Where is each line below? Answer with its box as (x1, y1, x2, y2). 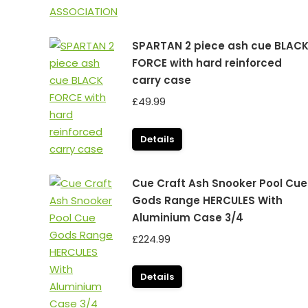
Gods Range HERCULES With (132, 193, 283, 208)
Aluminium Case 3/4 (132, 210, 243, 225)
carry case (132, 73, 191, 87)
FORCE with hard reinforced (132, 56, 282, 70)
